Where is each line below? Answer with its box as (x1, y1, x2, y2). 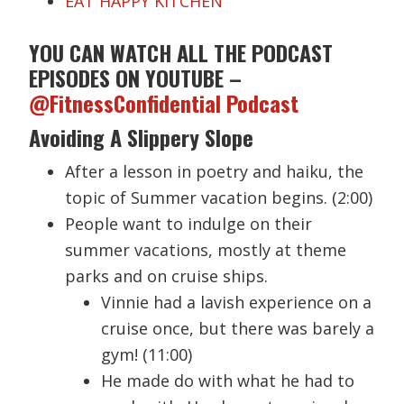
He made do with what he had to (101, 369, 355, 391)
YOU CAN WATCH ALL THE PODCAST (29, 35, 334, 69)
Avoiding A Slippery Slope (29, 120, 254, 153)
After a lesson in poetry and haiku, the (65, 160, 364, 182)
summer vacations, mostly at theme (65, 238, 347, 261)
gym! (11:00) (101, 343, 193, 365)
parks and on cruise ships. (65, 264, 269, 287)
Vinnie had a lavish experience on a (101, 290, 372, 313)
